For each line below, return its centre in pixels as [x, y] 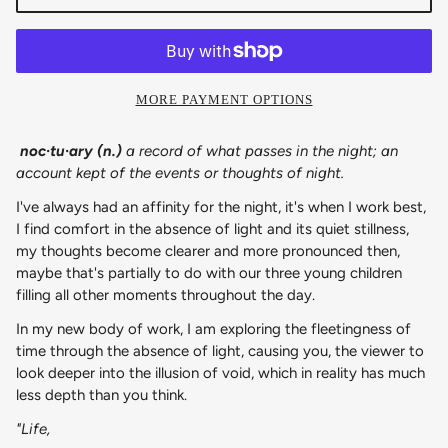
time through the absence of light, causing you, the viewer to [220, 350]
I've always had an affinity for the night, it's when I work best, [221, 206]
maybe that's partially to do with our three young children [209, 272]
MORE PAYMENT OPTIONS [224, 100]
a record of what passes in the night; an [262, 150]
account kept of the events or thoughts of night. [180, 172]
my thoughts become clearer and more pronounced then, [208, 250]
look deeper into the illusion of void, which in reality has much [220, 372]
